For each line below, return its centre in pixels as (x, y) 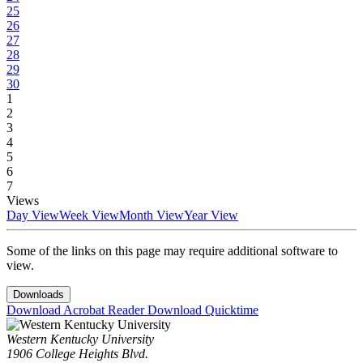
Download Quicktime (203, 310)
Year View (211, 216)
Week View (89, 216)
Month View (152, 216)
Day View (33, 216)
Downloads (38, 295)
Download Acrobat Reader (77, 310)
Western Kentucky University (80, 340)
